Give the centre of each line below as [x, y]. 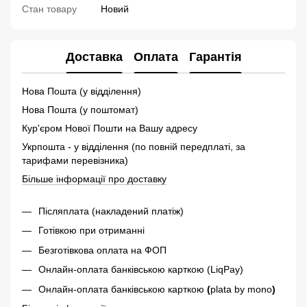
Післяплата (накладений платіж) [111, 211]
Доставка [94, 57]
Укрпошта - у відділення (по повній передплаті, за [134, 147]
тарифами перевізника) [75, 161]
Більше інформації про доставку [94, 179]
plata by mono [241, 289]
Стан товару [49, 9]
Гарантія [215, 57]
